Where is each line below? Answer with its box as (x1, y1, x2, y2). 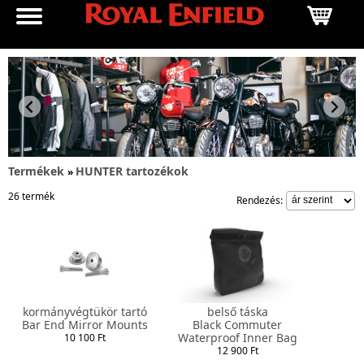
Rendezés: (236, 193, 285, 207)
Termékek (8, 162, 64, 179)
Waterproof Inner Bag (177, 329, 297, 345)
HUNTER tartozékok (76, 162, 188, 179)
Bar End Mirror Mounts (21, 316, 148, 332)
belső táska (206, 303, 268, 319)
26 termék (8, 188, 54, 203)
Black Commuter (193, 316, 282, 332)
